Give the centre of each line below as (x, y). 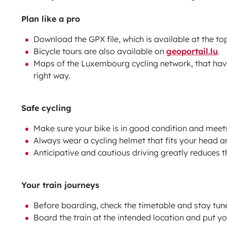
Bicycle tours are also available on (100, 51)
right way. (52, 75)
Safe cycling (46, 108)
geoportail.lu (192, 51)
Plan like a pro (51, 18)
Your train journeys (60, 185)
